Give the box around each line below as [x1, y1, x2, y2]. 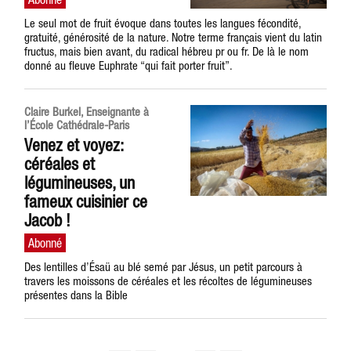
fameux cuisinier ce [24, 191, 148, 212]
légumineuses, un [24, 172, 136, 193]
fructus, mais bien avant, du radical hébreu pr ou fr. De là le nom [24, 45, 309, 58]
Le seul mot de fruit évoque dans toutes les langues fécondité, [24, 16, 302, 30]
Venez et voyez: [24, 135, 124, 155]
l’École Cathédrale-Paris [24, 118, 130, 132]
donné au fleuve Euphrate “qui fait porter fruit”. [24, 59, 233, 72]
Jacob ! [24, 210, 71, 230]
